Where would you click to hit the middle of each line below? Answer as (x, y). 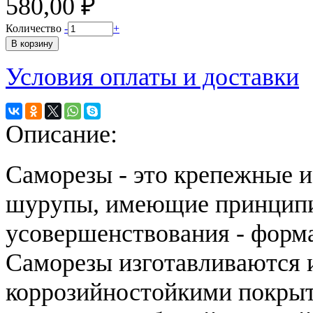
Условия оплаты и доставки (152, 77)
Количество (35, 28)
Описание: (65, 134)
